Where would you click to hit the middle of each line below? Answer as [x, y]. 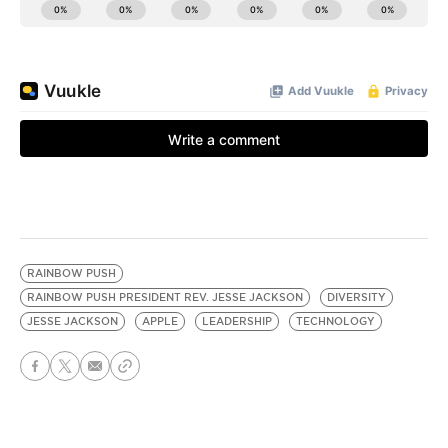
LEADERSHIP [237, 321]
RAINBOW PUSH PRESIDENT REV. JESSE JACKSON [165, 297]
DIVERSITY [356, 297]
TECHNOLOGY [335, 321]
